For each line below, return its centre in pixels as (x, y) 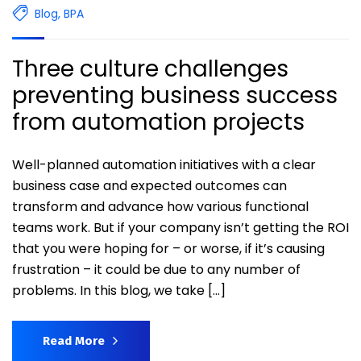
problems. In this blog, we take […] (119, 290)
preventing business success (175, 95)
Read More (74, 340)
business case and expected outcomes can (149, 185)
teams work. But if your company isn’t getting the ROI (180, 227)
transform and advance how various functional (160, 206)
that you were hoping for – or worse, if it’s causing (168, 248)
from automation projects (158, 122)
